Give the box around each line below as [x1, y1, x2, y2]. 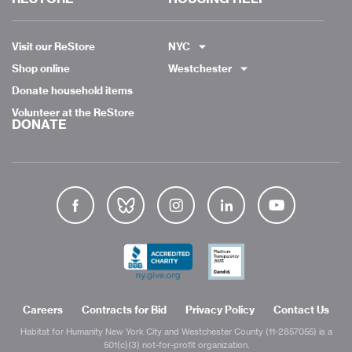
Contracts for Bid [82, 302, 167, 316]
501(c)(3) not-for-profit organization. [103, 339, 249, 350]
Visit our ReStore [12, 40, 95, 53]
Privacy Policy [185, 302, 255, 316]
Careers [23, 302, 63, 316]
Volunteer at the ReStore [12, 106, 134, 119]
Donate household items [12, 84, 133, 97]
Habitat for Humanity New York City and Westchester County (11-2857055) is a [20, 325, 332, 337]
